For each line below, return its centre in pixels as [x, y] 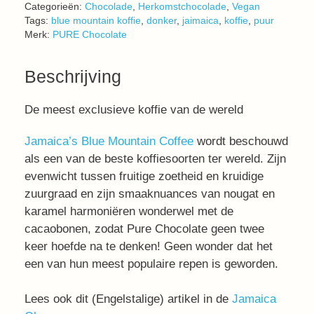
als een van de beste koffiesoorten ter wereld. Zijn [155, 158]
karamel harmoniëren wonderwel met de [129, 211]
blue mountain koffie [96, 20]
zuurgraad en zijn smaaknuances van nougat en [150, 193]
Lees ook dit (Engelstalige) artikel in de [128, 299]
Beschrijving [73, 76]
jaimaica [200, 20]
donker [162, 20]
